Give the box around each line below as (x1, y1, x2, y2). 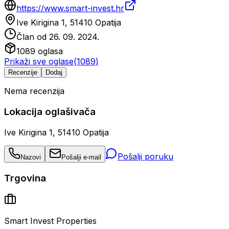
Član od (16, 32, 49, 42)
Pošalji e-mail (61, 153, 101, 161)
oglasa (35, 46, 63, 57)
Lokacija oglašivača (4, 106, 96, 118)
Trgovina (4, 172, 46, 184)
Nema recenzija (4, 86, 64, 97)
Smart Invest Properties (4, 216, 97, 226)
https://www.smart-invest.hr (16, 3, 124, 14)
